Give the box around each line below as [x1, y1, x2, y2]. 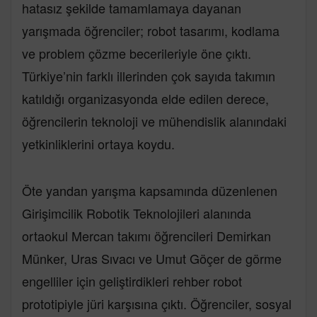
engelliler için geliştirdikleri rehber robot [22, 271, 242, 290]
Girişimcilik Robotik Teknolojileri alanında [22, 203, 251, 222]
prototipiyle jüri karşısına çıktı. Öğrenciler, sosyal [22, 294, 292, 313]
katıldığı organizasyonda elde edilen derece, [22, 88, 269, 108]
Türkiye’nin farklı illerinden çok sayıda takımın [22, 66, 275, 85]
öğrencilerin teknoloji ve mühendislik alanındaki [22, 111, 287, 130]
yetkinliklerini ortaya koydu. [22, 134, 175, 153]
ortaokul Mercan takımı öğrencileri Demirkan [22, 226, 271, 245]
